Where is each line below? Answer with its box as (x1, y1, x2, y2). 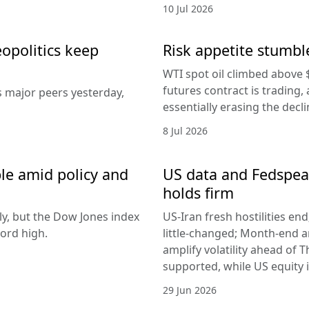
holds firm (163, 182, 234, 203)
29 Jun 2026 (163, 283, 217, 297)
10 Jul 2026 (163, 1, 213, 15)
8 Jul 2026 (163, 123, 208, 137)
